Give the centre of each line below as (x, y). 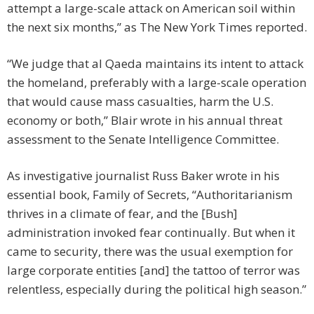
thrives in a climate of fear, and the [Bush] (122, 214)
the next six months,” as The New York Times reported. (157, 27)
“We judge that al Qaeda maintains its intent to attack (155, 64)
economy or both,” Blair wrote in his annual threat (145, 121)
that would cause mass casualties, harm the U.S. (140, 102)
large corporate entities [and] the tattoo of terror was (153, 271)
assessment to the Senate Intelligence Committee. (143, 139)
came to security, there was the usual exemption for (150, 252)
